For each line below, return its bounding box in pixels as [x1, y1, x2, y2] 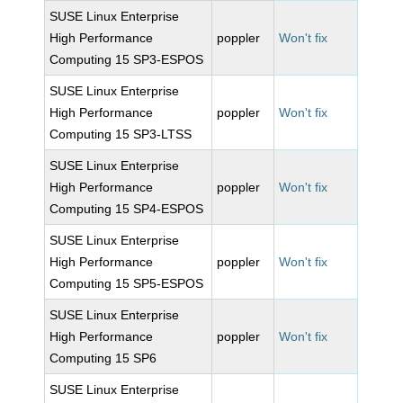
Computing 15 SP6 [49, 351, 157, 365]
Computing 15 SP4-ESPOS [49, 201, 204, 216]
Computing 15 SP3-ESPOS [49, 52, 204, 67]
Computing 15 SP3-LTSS [49, 127, 193, 141]
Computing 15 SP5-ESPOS [49, 276, 204, 291]
